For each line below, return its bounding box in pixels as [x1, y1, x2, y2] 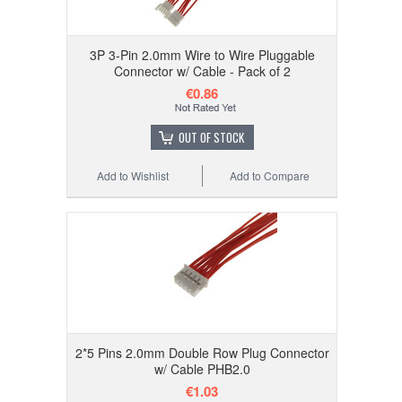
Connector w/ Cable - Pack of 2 [113, 62, 291, 81]
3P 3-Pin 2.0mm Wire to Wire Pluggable [89, 46, 315, 65]
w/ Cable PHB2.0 [153, 360, 250, 379]
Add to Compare [230, 168, 310, 184]
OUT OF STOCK [178, 128, 244, 147]
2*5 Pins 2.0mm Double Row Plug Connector [74, 344, 329, 363]
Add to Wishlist [97, 168, 170, 184]
